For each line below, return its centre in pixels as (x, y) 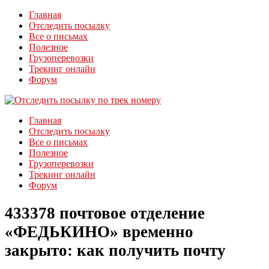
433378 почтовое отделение (105, 213)
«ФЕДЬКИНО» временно (99, 232)
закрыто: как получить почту (115, 251)
